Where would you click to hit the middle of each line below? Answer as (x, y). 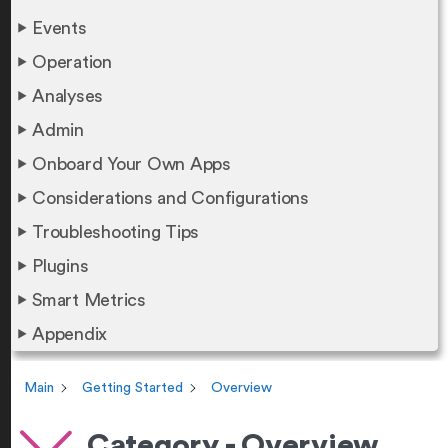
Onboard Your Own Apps (131, 164)
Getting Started (132, 388)
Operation (72, 62)
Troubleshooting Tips (115, 232)
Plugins (60, 266)
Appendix (69, 334)
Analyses (67, 96)
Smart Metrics (89, 300)
